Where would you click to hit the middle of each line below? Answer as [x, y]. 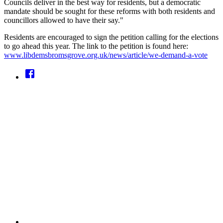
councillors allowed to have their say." [64, 20]
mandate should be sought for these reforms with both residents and [110, 11]
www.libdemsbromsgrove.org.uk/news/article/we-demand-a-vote [106, 55]
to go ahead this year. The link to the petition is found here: [96, 46]
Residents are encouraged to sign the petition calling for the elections [111, 37]
